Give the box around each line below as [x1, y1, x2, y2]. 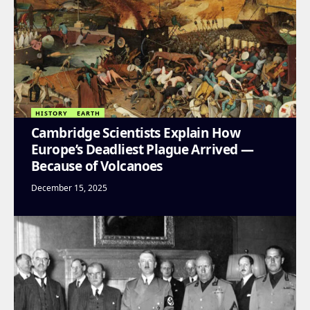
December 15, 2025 [31, 182, 107, 194]
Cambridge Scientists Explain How [31, 124, 241, 143]
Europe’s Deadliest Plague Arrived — [31, 140, 254, 159]
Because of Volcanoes [31, 157, 163, 176]
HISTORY [35, 108, 69, 118]
